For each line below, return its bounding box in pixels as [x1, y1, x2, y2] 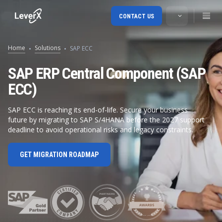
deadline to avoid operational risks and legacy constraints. [8, 125, 193, 134]
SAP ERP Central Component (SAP [8, 64, 206, 83]
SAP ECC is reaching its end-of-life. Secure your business [8, 105, 188, 114]
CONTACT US [119, 13, 154, 20]
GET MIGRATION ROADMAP [20, 151, 99, 159]
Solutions [35, 44, 60, 52]
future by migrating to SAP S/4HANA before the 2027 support [8, 115, 205, 124]
